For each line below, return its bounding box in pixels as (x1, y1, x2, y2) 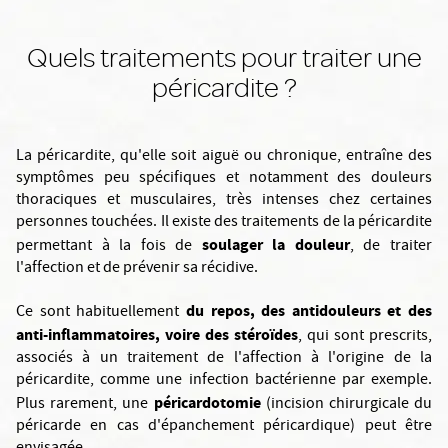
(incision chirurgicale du (260, 393, 432, 417)
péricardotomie (153, 392, 261, 413)
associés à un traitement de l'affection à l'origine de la (16, 347, 432, 371)
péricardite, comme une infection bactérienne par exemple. (16, 369, 432, 393)
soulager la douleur (201, 234, 350, 255)
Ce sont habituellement (16, 301, 186, 325)
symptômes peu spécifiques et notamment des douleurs (16, 167, 432, 191)
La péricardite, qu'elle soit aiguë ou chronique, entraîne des (16, 145, 432, 169)
